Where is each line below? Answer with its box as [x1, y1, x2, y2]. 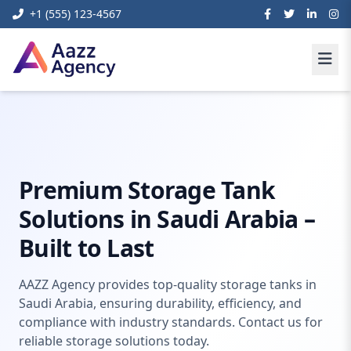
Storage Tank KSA [219, 128, 310, 143]
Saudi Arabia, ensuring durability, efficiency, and [19, 295, 302, 312]
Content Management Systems [53, 128, 215, 143]
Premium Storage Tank [19, 174, 275, 206]
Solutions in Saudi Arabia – [19, 203, 315, 235]
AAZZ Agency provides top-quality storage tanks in [19, 276, 317, 293]
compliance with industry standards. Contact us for [19, 313, 323, 331]
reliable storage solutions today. [19, 332, 209, 349]
